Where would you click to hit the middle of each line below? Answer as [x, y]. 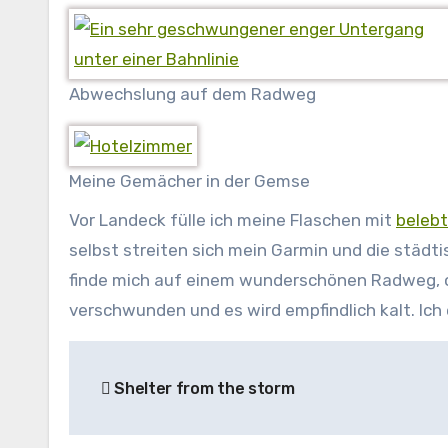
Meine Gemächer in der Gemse [189, 181]
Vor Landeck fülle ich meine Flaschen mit [232, 219]
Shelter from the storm [202, 388]
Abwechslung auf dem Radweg [192, 94]
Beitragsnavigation [211, 359]
